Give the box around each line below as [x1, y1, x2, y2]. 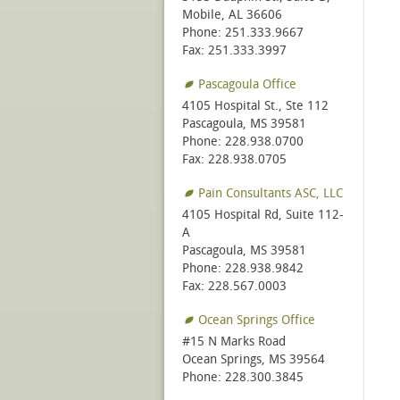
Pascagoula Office [198, 77, 296, 93]
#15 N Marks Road [182, 334, 286, 350]
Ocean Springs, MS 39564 [182, 352, 325, 368]
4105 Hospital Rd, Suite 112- [182, 207, 344, 223]
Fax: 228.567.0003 [182, 279, 287, 295]
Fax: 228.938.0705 [182, 152, 287, 168]
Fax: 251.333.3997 [182, 43, 287, 59]
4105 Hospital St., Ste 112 [182, 98, 329, 114]
